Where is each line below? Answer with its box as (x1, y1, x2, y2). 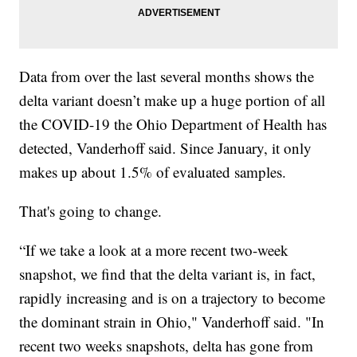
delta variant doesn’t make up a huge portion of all (19, 89, 326, 110)
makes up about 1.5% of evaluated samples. (19, 161, 287, 182)
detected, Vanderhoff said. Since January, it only (19, 137, 312, 158)
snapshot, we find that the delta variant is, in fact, (19, 263, 316, 284)
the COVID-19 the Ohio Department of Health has (19, 113, 328, 134)
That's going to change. (19, 200, 163, 221)
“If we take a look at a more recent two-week (19, 239, 289, 260)
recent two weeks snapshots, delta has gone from (19, 335, 314, 355)
